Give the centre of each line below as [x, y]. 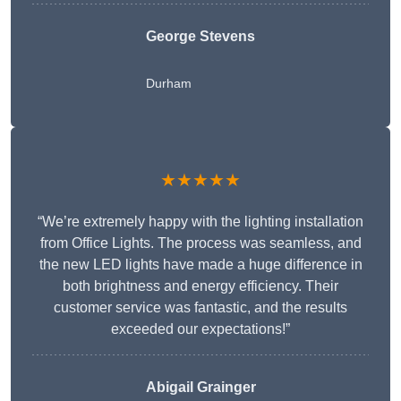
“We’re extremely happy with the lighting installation [200, 222]
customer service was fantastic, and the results [200, 308]
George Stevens [200, 37]
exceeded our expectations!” [200, 329]
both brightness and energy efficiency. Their [200, 286]
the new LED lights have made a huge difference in [200, 265]
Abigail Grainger [200, 388]
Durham [169, 84]
